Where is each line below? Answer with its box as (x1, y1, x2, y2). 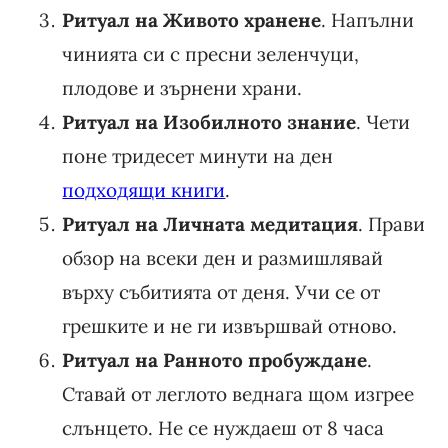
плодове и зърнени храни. (62, 75, 303, 100)
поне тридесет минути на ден (62, 143, 334, 168)
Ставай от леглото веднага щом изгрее (62, 381, 415, 406)
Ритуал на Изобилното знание (62, 109, 357, 134)
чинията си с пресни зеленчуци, (62, 41, 360, 66)
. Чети (356, 109, 411, 134)
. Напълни (321, 7, 415, 32)
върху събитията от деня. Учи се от (62, 279, 381, 304)
